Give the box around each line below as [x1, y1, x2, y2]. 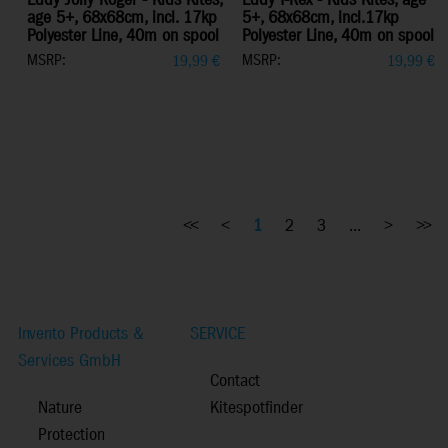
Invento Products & [18, 323, 144, 347]
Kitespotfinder [210, 397, 303, 421]
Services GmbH [18, 350, 121, 374]
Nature [38, 397, 82, 421]
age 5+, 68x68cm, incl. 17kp [27, 7, 217, 31]
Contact [210, 370, 260, 394]
